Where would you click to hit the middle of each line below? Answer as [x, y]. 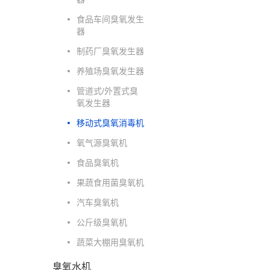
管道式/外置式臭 [107, 91]
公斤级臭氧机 [102, 222]
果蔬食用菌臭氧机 [110, 183]
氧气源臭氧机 [102, 143]
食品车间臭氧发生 [110, 19]
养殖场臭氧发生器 [110, 71]
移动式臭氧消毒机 [110, 123]
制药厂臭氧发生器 [110, 51]
